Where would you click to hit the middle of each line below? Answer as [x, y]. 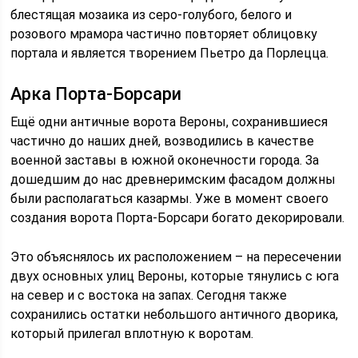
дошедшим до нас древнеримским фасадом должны [173, 179]
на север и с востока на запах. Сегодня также [149, 295]
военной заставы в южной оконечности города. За [165, 160]
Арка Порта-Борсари [96, 93]
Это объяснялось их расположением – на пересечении [176, 257]
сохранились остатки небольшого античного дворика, [175, 314]
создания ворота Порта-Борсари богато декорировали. [178, 217]
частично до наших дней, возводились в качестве [163, 141]
